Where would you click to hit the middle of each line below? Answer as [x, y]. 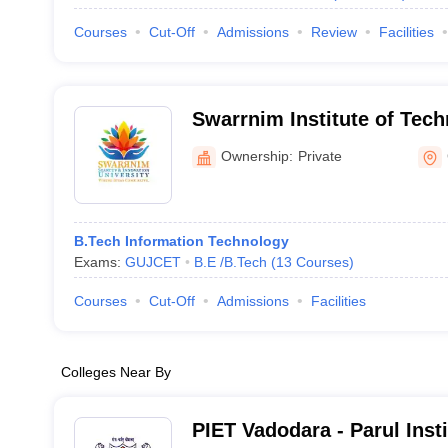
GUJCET [152, 262]
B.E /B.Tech [230, 262]
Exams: [99, 262]
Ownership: [256, 155]
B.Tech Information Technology [181, 241]
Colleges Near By [115, 372]
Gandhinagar [253, 145]
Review [333, 32]
